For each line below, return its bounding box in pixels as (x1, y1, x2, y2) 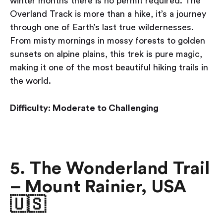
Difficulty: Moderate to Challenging (10, 104, 159, 113)
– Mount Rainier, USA (10, 178, 186, 196)
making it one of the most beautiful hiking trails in (10, 63, 208, 72)
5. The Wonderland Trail (10, 160, 210, 178)
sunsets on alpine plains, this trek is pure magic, (10, 50, 202, 59)
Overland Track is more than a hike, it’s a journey (10, 9, 206, 19)
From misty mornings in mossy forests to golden (10, 36, 205, 46)
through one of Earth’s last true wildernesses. (10, 23, 194, 32)
